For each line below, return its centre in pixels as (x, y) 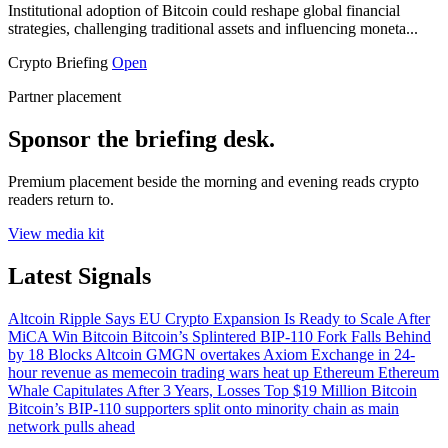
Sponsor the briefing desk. (141, 138)
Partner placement (64, 97)
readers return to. (61, 199)
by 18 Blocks (50, 354)
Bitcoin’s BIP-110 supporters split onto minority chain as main (203, 408)
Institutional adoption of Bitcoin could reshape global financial (204, 11)
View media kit (56, 233)
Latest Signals (79, 275)
